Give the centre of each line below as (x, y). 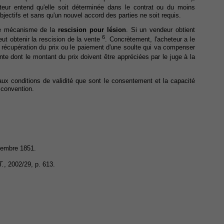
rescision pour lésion (92, 29)
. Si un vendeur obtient (160, 29)
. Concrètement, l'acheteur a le (150, 39)
